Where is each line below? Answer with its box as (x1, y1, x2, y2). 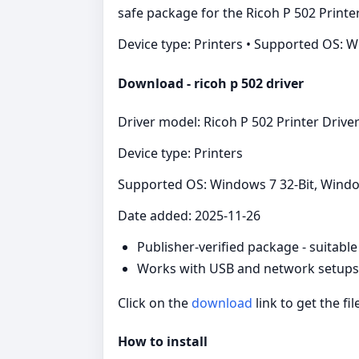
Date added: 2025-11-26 (118, 206, 260, 224)
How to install (118, 333, 208, 351)
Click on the (118, 293, 192, 312)
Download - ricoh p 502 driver (118, 74, 304, 92)
